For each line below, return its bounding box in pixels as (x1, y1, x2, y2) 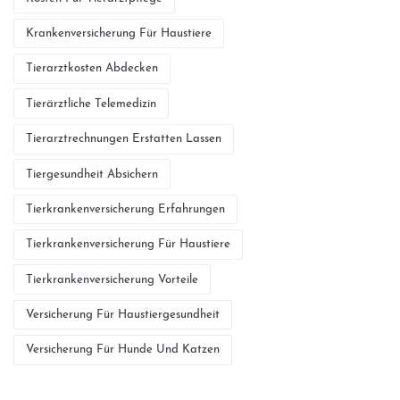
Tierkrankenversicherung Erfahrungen (26, 203, 226, 215)
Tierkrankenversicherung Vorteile (26, 273, 199, 286)
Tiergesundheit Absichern (26, 168, 159, 180)
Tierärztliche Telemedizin (26, 97, 157, 110)
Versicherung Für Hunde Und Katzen (26, 344, 221, 356)
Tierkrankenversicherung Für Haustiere (26, 238, 231, 251)
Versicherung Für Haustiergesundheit (26, 309, 221, 321)
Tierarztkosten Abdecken (26, 62, 159, 75)
